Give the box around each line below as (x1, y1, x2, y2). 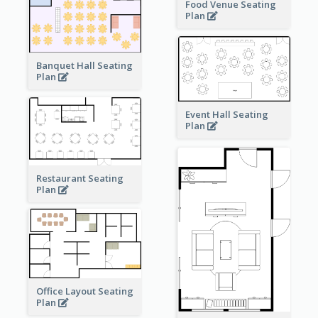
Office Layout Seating (35, 284, 133, 297)
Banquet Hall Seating (35, 59, 133, 72)
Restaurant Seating (35, 171, 124, 185)
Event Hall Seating (185, 107, 268, 121)
